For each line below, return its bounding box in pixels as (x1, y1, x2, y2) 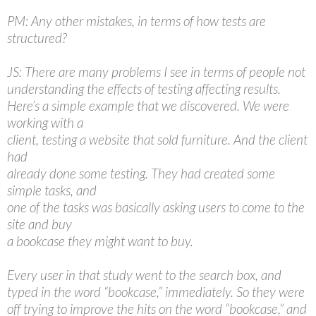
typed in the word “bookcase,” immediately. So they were (7, 284, 305, 300)
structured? (7, 30, 67, 46)
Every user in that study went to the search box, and (7, 267, 281, 283)
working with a (7, 114, 83, 130)
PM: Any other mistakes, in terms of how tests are (7, 13, 266, 29)
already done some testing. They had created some (7, 165, 275, 181)
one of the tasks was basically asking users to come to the (7, 199, 305, 215)
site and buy (7, 216, 72, 232)
